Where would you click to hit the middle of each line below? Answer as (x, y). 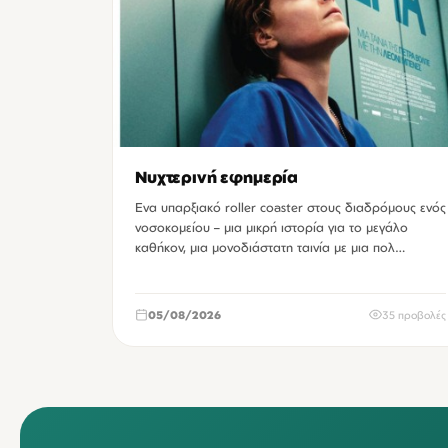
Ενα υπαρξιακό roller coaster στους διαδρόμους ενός (290, 206)
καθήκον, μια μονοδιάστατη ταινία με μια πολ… (270, 246)
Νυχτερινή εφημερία (217, 176)
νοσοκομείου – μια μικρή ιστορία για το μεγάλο (271, 226)
